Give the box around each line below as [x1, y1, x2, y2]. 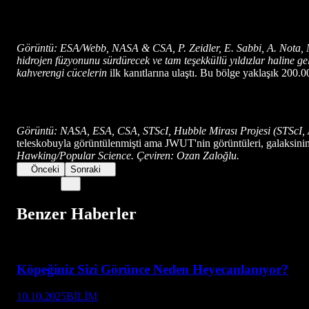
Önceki [31, 163, 60, 175]
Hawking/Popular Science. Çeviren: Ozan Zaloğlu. [17, 149, 239, 161]
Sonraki [70, 163, 101, 175]
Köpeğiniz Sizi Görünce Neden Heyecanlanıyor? [17, 262, 288, 277]
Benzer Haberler [17, 204, 137, 223]
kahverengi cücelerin [17, 66, 110, 79]
